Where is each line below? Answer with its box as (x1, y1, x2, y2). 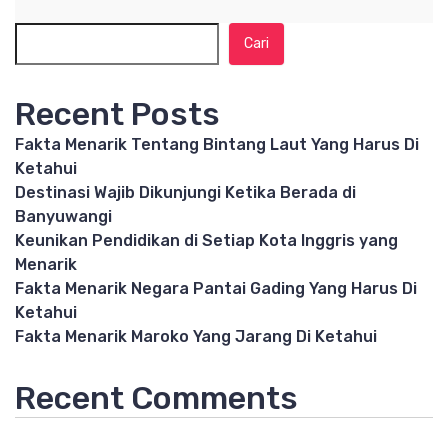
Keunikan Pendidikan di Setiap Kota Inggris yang (15, 230, 398, 250)
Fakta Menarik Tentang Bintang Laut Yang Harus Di (15, 134, 419, 154)
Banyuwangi (15, 206, 112, 226)
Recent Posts (15, 94, 220, 133)
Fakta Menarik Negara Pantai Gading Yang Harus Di (15, 278, 417, 298)
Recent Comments (15, 378, 298, 417)
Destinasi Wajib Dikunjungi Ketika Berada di (15, 182, 356, 202)
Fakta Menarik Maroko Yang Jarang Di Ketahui (15, 326, 377, 346)
